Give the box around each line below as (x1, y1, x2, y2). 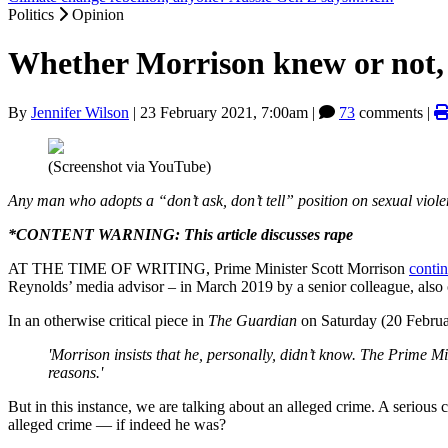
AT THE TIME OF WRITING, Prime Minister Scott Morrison (8, 259, 409, 277)
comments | (355, 103, 434, 121)
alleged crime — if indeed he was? (8, 415, 226, 433)
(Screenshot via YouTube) (48, 157, 211, 175)
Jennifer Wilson (31, 103, 129, 121)
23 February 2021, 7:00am (140, 103, 308, 121)
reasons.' (48, 363, 103, 381)
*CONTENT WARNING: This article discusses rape (8, 225, 353, 243)
